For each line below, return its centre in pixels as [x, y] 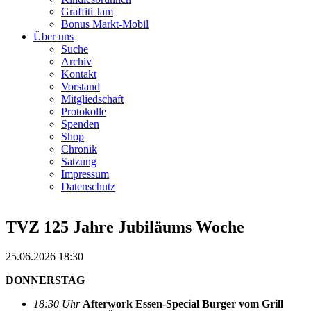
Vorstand [81, 86]
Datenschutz [88, 186]
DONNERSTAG [45, 280]
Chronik [79, 149]
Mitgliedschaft [92, 99]
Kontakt [79, 74]
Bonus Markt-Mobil [105, 24]
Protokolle [84, 111]
